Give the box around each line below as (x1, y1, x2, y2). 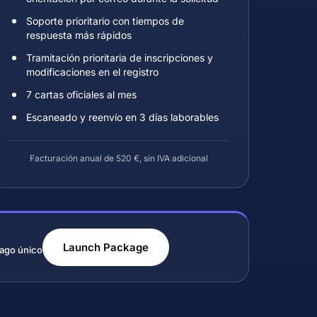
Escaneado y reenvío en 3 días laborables (26, 111, 219, 123)
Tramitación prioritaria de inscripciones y (26, 52, 213, 64)
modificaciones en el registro (26, 66, 158, 78)
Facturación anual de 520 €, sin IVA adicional (30, 153, 208, 163)
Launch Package (63, 241, 149, 254)
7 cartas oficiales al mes (26, 88, 137, 100)
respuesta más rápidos (26, 29, 132, 41)
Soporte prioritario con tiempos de (26, 15, 184, 27)
